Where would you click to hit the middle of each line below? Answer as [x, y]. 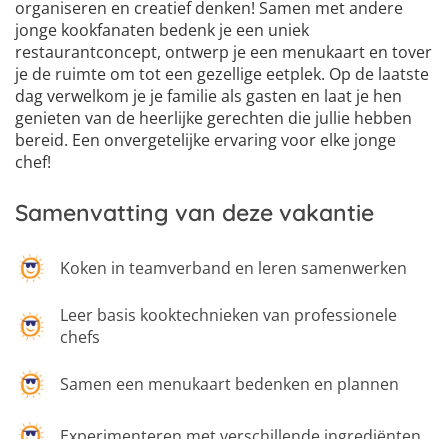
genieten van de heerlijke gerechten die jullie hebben [213, 118]
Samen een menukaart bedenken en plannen [229, 384]
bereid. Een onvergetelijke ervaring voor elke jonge [205, 140]
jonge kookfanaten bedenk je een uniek [162, 30]
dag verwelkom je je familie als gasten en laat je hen [208, 96]
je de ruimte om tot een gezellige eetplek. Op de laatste [222, 74]
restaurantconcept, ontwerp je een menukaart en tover [223, 52]
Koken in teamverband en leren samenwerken [233, 268]
